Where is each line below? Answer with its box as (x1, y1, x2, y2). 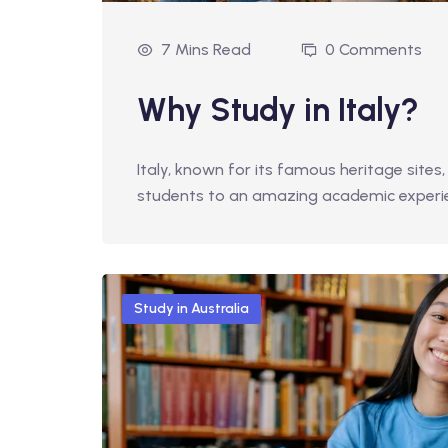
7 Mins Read (161, 39, 251, 59)
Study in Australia (134, 299, 249, 317)
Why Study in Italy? (137, 90, 419, 129)
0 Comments (325, 39, 422, 59)
